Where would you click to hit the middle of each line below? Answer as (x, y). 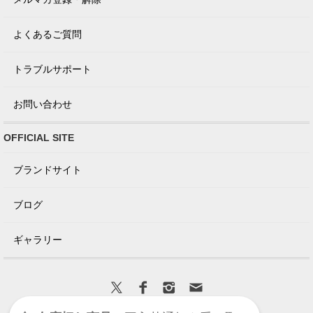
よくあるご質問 (48, 35)
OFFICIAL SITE (39, 138)
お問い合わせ (43, 104)
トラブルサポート (52, 70)
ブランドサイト (48, 170)
